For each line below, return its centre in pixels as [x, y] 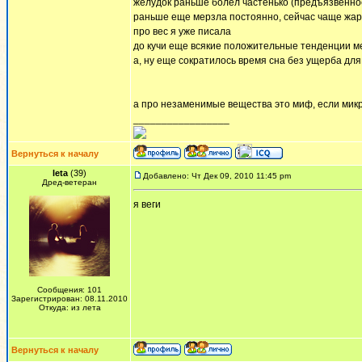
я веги [147, 204]
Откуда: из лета [69, 307]
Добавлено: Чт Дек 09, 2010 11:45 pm [217, 176]
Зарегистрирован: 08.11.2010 [69, 299]
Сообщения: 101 [69, 290]
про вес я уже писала [182, 32]
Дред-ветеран [69, 182]
